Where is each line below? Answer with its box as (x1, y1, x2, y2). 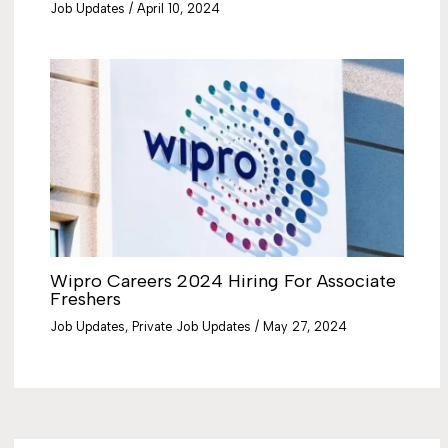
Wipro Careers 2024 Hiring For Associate (50, 269, 397, 292)
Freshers (50, 287, 122, 310)
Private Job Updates (132, 318, 252, 334)
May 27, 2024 (263, 318, 348, 334)
